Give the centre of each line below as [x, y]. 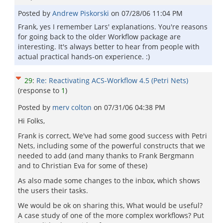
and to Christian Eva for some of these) [83, 166]
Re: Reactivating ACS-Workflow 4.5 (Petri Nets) [112, 80]
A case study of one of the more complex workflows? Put [111, 215]
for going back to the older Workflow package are [99, 37]
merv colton [73, 107]
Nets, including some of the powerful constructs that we [111, 146]
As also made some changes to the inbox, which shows [109, 180]
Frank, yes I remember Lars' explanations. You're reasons [113, 27]
